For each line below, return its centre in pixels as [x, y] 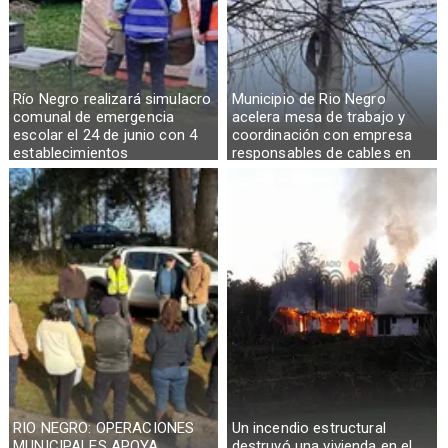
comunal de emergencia [94, 116]
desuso [256, 170]
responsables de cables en [321, 152]
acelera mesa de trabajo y [318, 116]
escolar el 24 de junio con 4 [105, 134]
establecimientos [71, 152]
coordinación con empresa [322, 134]
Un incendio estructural [308, 427]
